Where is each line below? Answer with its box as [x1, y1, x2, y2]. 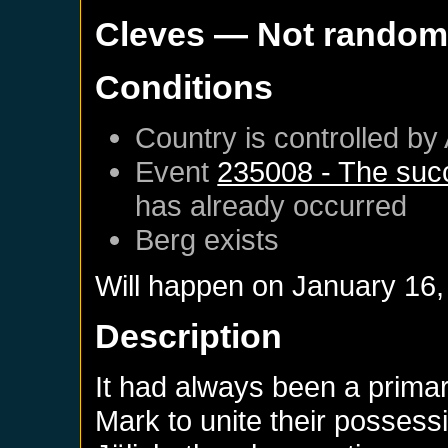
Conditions [95, 68, 274, 107]
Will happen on [95, 269, 293, 303]
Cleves [95, 15, 206, 54]
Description [95, 317, 283, 356]
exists [196, 223, 280, 257]
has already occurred [135, 189, 408, 223]
